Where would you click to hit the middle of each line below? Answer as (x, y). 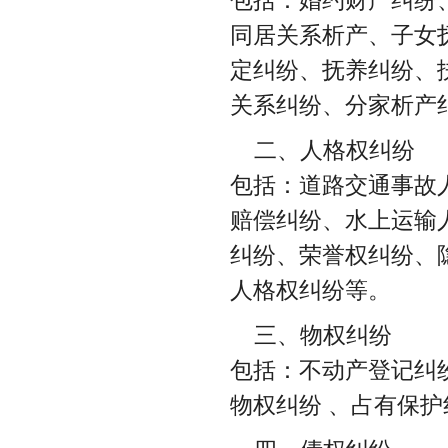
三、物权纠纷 (323, 334)
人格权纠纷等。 (310, 289)
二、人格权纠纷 (334, 149)
